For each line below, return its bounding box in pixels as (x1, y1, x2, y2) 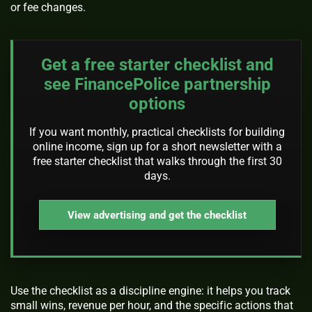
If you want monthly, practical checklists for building (29, 125, 285, 139)
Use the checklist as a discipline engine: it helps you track (10, 284, 290, 298)
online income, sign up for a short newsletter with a (32, 140, 282, 154)
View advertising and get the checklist (68, 208, 247, 221)
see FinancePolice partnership (43, 75, 271, 95)
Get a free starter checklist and (40, 55, 274, 75)
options (129, 94, 185, 114)
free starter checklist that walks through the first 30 (32, 155, 282, 169)
